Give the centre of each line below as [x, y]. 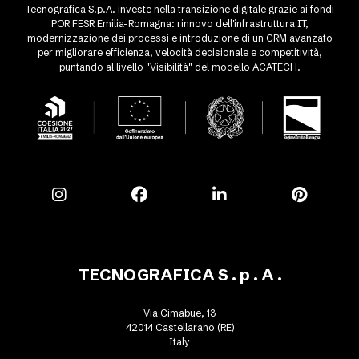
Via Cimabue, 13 [179, 313]
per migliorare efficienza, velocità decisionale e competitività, [179, 52]
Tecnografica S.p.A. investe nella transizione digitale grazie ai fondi [179, 9]
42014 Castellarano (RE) [179, 327]
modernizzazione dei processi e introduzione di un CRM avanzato [179, 38]
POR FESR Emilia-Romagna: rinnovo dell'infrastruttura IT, [179, 24]
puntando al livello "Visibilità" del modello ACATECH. [179, 67]
